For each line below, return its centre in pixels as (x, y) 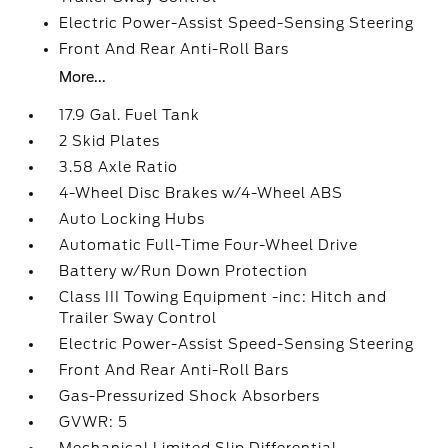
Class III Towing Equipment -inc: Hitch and (223, 297)
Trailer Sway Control (138, 318)
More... (83, 77)
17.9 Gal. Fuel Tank (130, 115)
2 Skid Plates (110, 141)
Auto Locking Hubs (132, 219)
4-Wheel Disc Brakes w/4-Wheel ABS (201, 193)
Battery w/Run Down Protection (184, 271)
